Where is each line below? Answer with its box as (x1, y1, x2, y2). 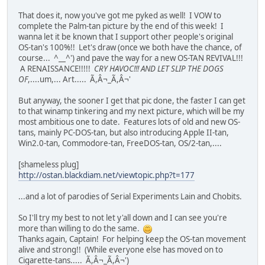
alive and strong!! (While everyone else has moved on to (18, 244, 223, 255)
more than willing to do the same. (18, 222, 143, 234)
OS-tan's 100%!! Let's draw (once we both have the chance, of (18, 41, 242, 53)
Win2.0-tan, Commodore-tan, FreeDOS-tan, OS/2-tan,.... (18, 137, 222, 148)
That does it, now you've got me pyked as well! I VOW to (18, 9, 221, 21)
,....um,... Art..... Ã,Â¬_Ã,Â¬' (28, 73, 131, 85)
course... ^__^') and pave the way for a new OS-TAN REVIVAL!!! (18, 52, 243, 63)
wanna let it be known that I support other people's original (18, 31, 233, 42)
